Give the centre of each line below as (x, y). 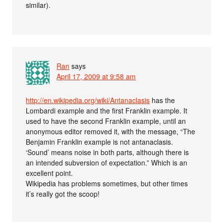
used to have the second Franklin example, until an (106, 121)
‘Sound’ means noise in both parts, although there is (108, 152)
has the (163, 100)
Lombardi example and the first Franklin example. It (107, 110)
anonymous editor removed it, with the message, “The (111, 131)
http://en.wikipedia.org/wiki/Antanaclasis (88, 100)
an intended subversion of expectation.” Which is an (107, 162)
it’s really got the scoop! (63, 194)
